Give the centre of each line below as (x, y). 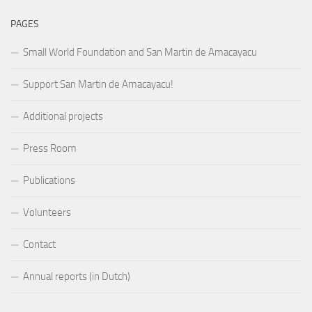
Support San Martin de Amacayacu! (98, 85)
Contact (39, 245)
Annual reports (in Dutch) (77, 277)
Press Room (50, 149)
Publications (49, 181)
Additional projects (63, 117)
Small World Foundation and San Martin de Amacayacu (140, 53)
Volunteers (47, 213)
